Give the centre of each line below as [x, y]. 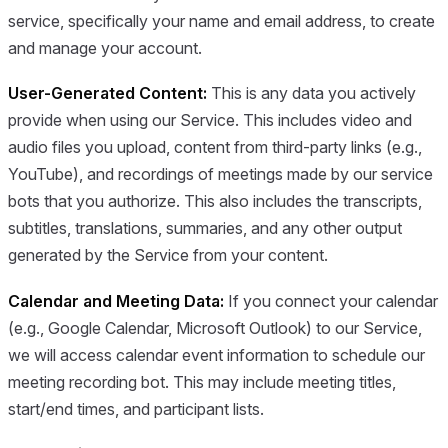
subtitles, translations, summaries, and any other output [205, 228]
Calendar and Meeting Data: [116, 300]
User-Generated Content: [107, 93]
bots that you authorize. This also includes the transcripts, [215, 201]
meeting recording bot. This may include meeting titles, [202, 381]
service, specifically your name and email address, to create [221, 20]
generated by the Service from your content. [168, 255]
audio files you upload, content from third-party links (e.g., [215, 147]
